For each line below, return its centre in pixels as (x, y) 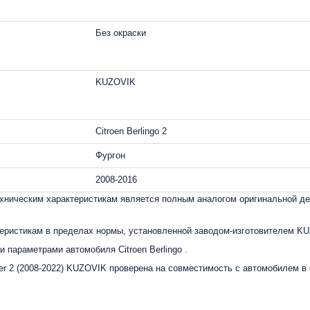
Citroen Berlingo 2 (131, 131)
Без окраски (121, 33)
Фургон (110, 155)
